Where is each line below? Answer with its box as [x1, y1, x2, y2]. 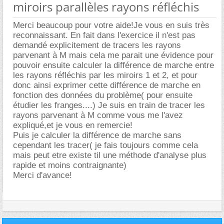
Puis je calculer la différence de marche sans [13, 130, 181, 140]
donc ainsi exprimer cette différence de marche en [13, 80, 200, 90]
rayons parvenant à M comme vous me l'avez [13, 110, 183, 120]
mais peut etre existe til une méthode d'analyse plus [13, 150, 206, 160]
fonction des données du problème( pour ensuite [13, 90, 192, 100]
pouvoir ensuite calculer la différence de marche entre [13, 60, 214, 70]
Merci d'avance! [13, 170, 72, 180]
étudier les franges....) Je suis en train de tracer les [13, 100, 205, 110]
